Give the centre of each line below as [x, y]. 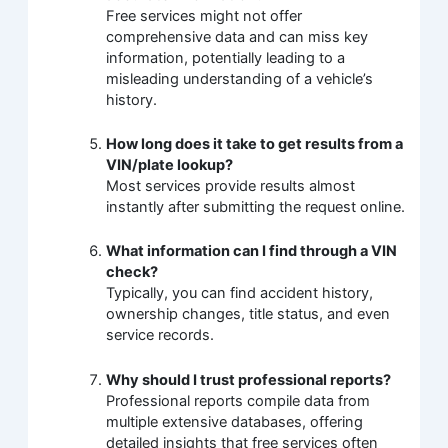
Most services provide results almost [231, 186]
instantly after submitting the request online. [256, 207]
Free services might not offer [204, 15]
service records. [160, 335]
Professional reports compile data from [238, 400]
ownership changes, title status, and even [248, 314]
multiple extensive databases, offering [235, 421]
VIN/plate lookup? [170, 165]
